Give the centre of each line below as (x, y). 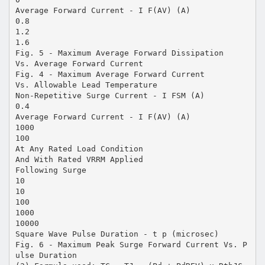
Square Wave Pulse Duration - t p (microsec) (117, 234)
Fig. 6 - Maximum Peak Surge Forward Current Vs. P (131, 244)
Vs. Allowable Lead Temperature (86, 85)
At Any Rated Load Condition (79, 148)
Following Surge (51, 170)
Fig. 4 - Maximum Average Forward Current (110, 74)
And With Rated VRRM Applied (79, 159)
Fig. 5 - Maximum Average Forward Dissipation (119, 53)
